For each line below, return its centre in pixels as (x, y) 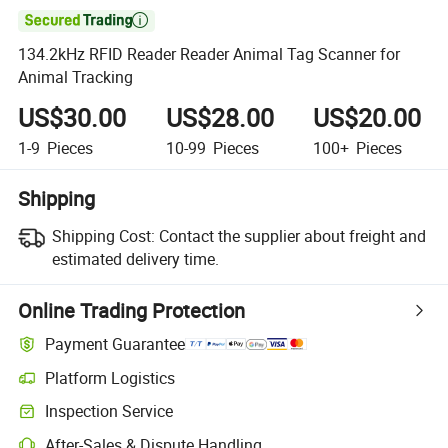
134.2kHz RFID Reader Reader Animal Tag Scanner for (209, 54)
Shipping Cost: (103, 235)
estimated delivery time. (135, 258)
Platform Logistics (110, 377)
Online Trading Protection (132, 310)
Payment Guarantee (115, 344)
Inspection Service (109, 411)
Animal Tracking (76, 77)
